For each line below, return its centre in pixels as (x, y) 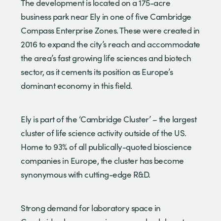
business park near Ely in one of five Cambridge (106, 16)
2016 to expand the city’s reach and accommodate (110, 44)
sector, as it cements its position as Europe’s (97, 72)
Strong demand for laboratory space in (91, 208)
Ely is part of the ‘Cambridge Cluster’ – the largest (109, 119)
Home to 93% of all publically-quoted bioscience (106, 147)
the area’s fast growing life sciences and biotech (106, 58)
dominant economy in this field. (76, 85)
